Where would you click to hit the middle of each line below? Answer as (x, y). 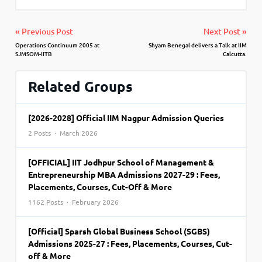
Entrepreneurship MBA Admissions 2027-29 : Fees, (124, 175)
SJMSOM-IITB (34, 54)
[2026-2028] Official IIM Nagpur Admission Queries (126, 118)
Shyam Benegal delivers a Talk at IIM (197, 45)
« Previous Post (44, 31)
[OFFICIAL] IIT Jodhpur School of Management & (121, 162)
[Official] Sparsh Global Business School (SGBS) (119, 231)
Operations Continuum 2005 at (58, 45)
